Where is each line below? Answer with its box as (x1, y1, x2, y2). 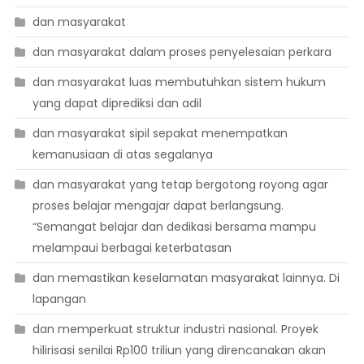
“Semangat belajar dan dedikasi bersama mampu (32, 219, 316, 236)
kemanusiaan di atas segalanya (32, 146, 213, 163)
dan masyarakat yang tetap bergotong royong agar (32, 176, 328, 193)
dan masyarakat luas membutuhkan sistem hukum (32, 74, 326, 91)
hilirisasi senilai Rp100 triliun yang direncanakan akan (32, 342, 326, 359)
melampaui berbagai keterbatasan (32, 240, 232, 257)
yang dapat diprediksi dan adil (32, 95, 201, 112)
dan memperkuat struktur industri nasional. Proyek (32, 321, 318, 338)
